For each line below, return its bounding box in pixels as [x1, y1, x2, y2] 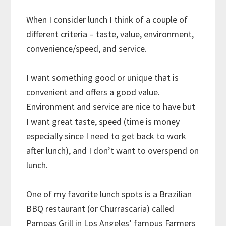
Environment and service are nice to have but [26, 100, 196, 112]
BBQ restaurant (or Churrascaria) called [26, 202, 175, 214]
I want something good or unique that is [26, 71, 179, 83]
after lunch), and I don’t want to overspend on [26, 144, 199, 156]
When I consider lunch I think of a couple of [26, 13, 188, 25]
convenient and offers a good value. [26, 86, 162, 98]
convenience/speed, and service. [26, 42, 151, 54]
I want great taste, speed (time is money [26, 115, 180, 127]
